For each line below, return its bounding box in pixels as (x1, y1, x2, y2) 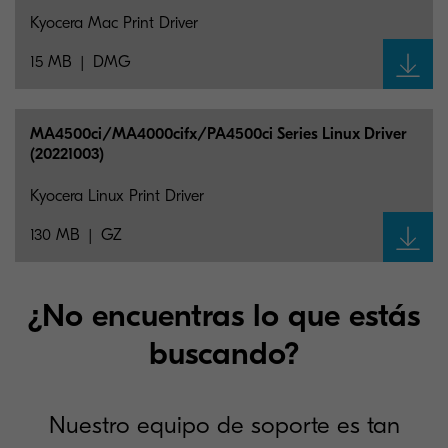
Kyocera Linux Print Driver (30, 187, 204, 205)
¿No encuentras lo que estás (28, 297, 420, 334)
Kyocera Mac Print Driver (30, 14, 198, 32)
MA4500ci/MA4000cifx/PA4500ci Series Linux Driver (30, 125, 407, 143)
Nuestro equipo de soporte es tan (48, 411, 400, 439)
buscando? (148, 335, 300, 372)
